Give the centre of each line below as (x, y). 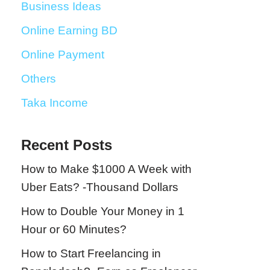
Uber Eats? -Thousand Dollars (100, 187)
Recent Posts (67, 145)
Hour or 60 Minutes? (74, 229)
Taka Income (55, 103)
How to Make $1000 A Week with (106, 169)
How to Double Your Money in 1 (103, 211)
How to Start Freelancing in (91, 253)
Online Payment (63, 55)
